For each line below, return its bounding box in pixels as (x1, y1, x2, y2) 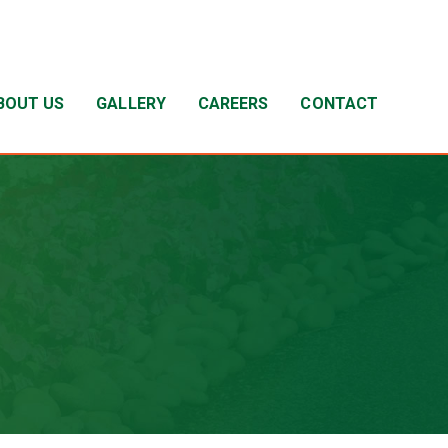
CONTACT (300, 94, 378, 113)
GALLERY (96, 94, 166, 113)
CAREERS (197, 94, 269, 113)
